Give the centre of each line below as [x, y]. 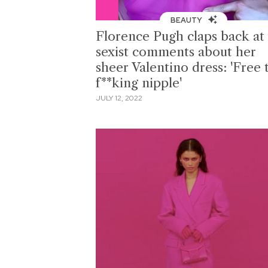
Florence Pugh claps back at [180, 36]
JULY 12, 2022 [119, 98]
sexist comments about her [176, 51]
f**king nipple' [139, 83]
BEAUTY [187, 20]
